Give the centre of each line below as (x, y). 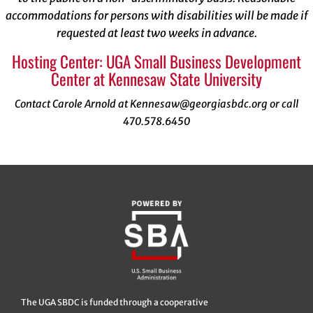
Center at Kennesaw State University (156, 79)
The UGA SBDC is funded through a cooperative (115, 303)
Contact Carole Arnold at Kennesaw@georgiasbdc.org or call (156, 103)
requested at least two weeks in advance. (156, 32)
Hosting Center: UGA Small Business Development (156, 61)
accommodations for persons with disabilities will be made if (156, 15)
